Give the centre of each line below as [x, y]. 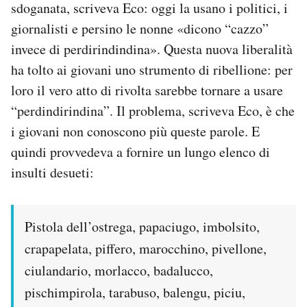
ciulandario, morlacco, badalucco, [119, 271]
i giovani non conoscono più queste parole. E [135, 132]
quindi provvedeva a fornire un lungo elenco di [140, 152]
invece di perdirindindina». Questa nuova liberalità [152, 49]
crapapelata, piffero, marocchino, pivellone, [146, 249]
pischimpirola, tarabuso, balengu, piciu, [135, 293]
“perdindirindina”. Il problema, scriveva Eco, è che [153, 111]
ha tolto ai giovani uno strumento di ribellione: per [152, 70]
